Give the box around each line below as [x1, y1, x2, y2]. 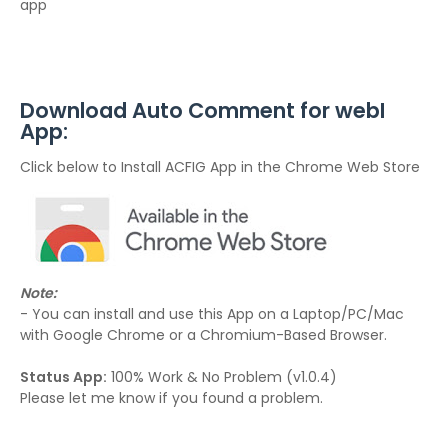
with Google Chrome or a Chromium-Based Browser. [20, 325, 387, 345]
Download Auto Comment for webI [20, 96, 385, 125]
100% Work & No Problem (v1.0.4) [107, 367, 337, 387]
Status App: [20, 367, 107, 387]
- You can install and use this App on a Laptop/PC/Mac [20, 304, 404, 324]
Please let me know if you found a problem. [20, 388, 323, 408]
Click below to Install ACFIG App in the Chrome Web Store [20, 157, 420, 177]
